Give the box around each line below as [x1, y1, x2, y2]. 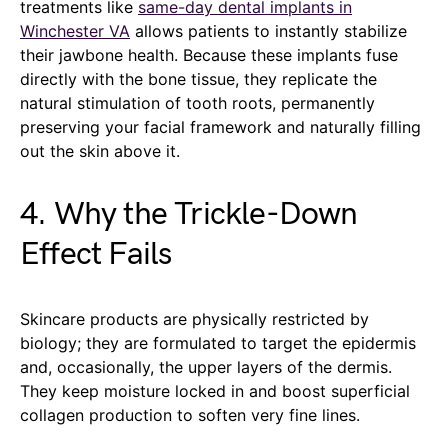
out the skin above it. [20, 141, 180, 162]
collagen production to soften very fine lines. [20, 405, 360, 426]
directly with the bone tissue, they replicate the [20, 69, 377, 90]
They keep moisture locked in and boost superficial [20, 381, 410, 402]
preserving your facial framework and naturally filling [20, 117, 421, 138]
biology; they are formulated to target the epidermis [20, 333, 416, 354]
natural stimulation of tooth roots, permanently [20, 93, 375, 114]
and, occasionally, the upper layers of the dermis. [20, 357, 392, 378]
